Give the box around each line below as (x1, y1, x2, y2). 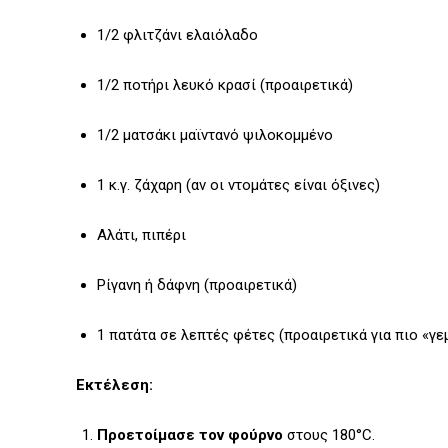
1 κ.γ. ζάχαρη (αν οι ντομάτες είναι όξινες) (97, 176, 380, 195)
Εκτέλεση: (76, 376, 153, 395)
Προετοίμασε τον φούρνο (97, 426, 283, 445)
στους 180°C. (283, 426, 375, 445)
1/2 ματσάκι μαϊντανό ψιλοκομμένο (97, 126, 333, 145)
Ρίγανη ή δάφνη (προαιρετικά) (97, 276, 297, 295)
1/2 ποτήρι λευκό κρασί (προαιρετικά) (97, 76, 353, 95)
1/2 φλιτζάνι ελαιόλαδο (97, 26, 258, 45)
